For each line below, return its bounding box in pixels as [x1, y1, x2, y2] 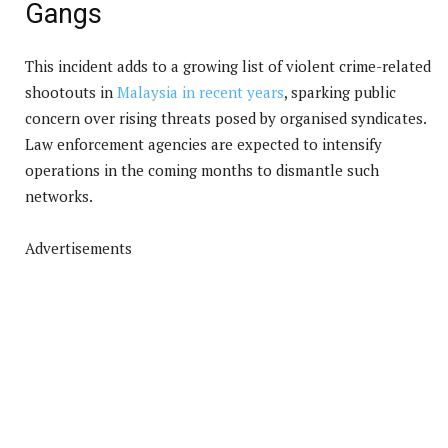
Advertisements [25, 237, 132, 258]
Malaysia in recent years [117, 81, 284, 102]
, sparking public [284, 81, 396, 102]
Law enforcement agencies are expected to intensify [25, 133, 382, 154]
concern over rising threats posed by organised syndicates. [25, 107, 426, 128]
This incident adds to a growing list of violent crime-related [25, 55, 431, 76]
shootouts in [25, 81, 117, 102]
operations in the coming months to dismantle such [25, 159, 379, 180]
